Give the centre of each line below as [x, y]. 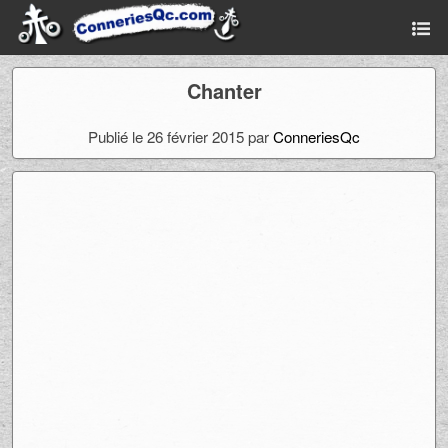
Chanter [224, 90]
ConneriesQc [316, 136]
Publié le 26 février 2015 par [180, 136]
